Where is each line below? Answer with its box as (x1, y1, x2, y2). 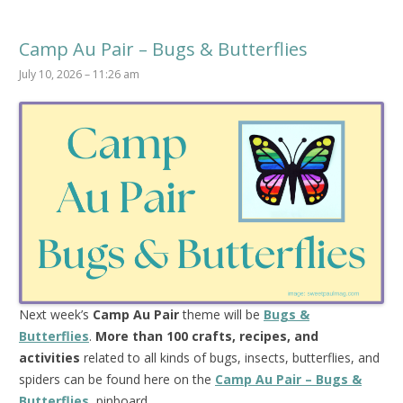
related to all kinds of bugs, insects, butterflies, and (84, 349, 380, 367)
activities (19, 349, 84, 367)
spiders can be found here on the (19, 371, 215, 389)
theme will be (179, 306, 264, 324)
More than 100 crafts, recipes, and (95, 327, 318, 345)
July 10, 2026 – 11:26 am (19, 66, 139, 82)
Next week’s (19, 306, 93, 324)
